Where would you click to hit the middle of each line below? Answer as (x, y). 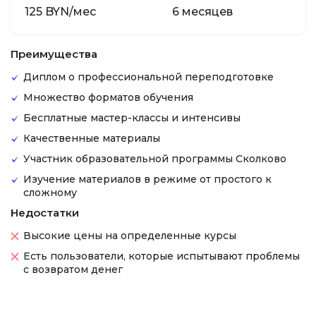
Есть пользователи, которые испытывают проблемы (162, 256)
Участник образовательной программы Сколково (155, 159)
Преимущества (54, 54)
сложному (50, 193)
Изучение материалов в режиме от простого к (147, 179)
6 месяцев (202, 12)
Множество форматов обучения (108, 97)
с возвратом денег (73, 269)
